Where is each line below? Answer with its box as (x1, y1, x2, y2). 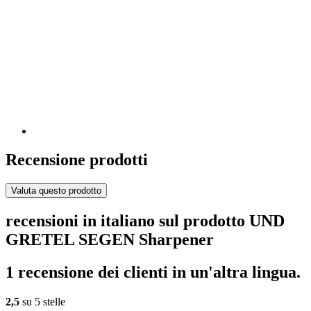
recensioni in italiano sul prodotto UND (6, 212, 285, 230)
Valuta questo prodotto (11, 185, 101, 196)
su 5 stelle (19, 296, 65, 308)
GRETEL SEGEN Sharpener (6, 230, 214, 249)
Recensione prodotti (6, 151, 148, 169)
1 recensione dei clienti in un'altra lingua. (6, 263, 301, 282)
